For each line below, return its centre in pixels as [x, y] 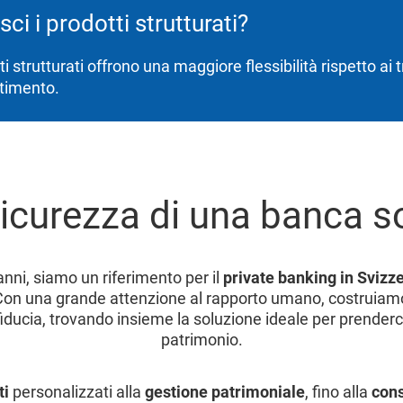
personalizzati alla [78, 391]
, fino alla [338, 391]
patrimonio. [201, 339]
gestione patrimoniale [224, 391]
